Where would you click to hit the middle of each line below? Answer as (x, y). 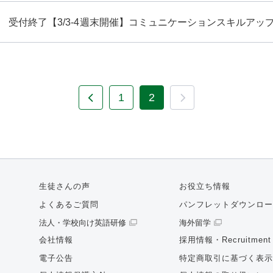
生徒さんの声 (65, 186)
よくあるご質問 (69, 204)
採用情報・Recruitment (225, 240)
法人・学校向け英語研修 (83, 223)
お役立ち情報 (204, 186)
